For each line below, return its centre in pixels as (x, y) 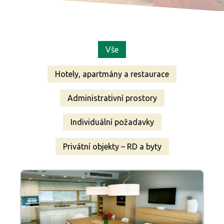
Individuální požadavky (112, 122)
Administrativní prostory (112, 98)
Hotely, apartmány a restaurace (112, 74)
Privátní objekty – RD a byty (112, 146)
